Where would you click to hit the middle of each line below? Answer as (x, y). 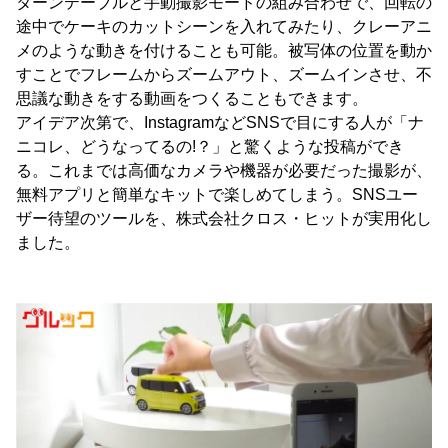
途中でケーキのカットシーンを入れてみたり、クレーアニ (224, 26)
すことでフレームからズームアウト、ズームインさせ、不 (224, 74)
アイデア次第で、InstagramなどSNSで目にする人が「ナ (220, 122)
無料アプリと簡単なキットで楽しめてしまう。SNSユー (217, 194)
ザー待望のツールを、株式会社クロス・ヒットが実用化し (224, 218)
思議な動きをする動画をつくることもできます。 (192, 98)
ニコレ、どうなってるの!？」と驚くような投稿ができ (210, 146)
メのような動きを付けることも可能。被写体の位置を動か (224, 50)
